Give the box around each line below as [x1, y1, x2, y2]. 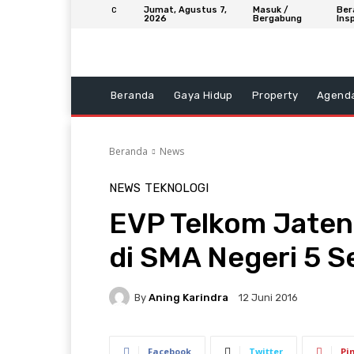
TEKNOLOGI [145, 181, 209, 195]
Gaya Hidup [173, 89, 233, 101]
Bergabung [252, 13, 302, 24]
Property [251, 89, 299, 101]
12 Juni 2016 [239, 292, 298, 304]
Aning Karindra [149, 291, 228, 303]
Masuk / [252, 5, 288, 15]
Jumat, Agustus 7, [144, 5, 227, 15]
